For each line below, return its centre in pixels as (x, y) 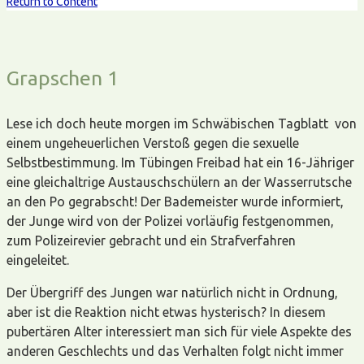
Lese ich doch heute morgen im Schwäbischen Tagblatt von (182, 123)
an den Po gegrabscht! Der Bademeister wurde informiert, (175, 201)
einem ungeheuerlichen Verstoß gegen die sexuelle (153, 143)
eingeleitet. (38, 260)
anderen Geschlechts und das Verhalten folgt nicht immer (175, 351)
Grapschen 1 (63, 78)
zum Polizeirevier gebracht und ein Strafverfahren (151, 240)
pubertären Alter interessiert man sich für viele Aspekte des (179, 331)
